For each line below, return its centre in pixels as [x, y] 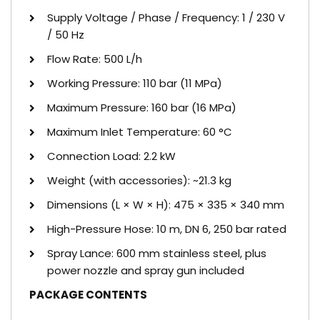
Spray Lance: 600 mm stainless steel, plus [157, 253]
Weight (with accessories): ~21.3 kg [139, 180]
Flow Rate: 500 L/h [95, 59]
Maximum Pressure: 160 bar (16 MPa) [142, 107]
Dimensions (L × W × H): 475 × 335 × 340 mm [166, 205]
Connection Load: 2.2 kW [111, 156]
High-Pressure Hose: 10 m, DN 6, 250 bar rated [167, 229]
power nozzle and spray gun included [146, 270]
